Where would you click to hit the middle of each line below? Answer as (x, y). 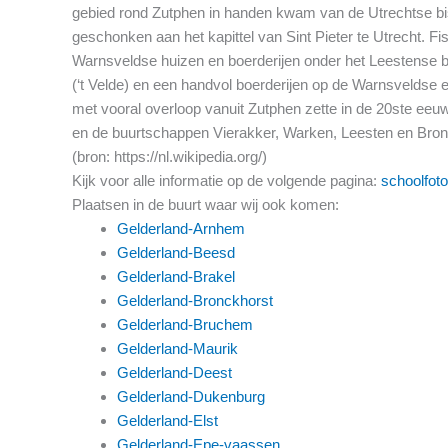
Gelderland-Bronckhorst (195, 300)
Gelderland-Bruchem (185, 324)
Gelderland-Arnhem (181, 228)
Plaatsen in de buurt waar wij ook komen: (205, 204)
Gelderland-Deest (174, 372)
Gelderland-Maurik (177, 348)
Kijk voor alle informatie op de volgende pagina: (226, 180)
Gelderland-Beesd (176, 252)
